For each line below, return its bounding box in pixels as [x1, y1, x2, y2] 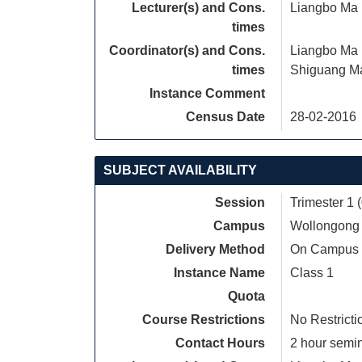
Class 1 [290, 266, 334, 280]
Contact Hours [175, 336, 265, 350]
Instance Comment [149, 86, 265, 100]
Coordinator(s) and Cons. [109, 44, 265, 57]
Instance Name [174, 266, 265, 280]
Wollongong [290, 219, 360, 233]
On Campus [290, 242, 359, 256]
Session [215, 196, 265, 209]
